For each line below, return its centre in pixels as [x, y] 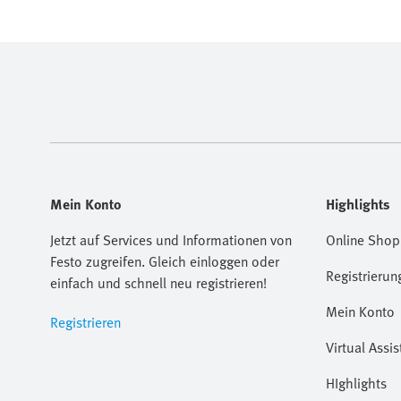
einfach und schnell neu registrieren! [158, 283]
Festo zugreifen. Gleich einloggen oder [165, 261]
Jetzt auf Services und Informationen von [171, 240]
